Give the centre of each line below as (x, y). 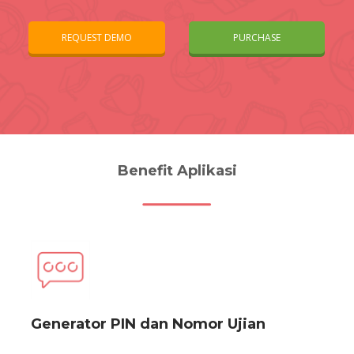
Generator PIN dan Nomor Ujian (148, 324)
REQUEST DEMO (96, 38)
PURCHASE (256, 38)
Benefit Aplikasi (177, 171)
